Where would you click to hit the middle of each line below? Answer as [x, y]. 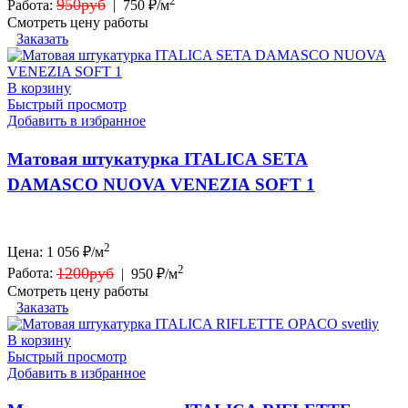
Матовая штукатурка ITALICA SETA [158, 159]
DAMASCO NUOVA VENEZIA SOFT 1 [161, 184]
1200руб [85, 273]
